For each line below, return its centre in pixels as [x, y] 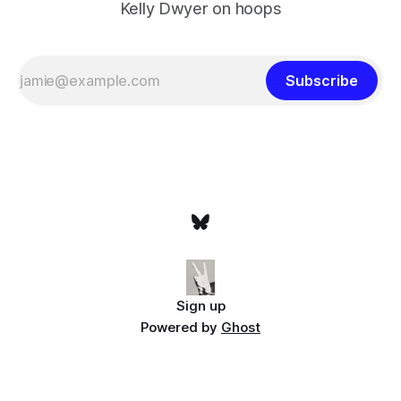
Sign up [200, 306]
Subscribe [322, 81]
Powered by [181, 328]
